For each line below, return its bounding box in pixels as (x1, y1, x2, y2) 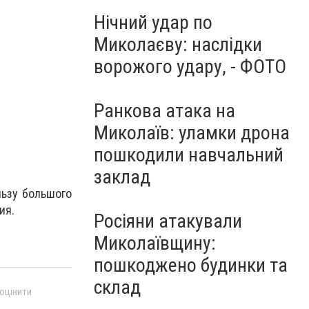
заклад (94, 166, 150, 188)
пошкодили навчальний (94, 143, 283, 166)
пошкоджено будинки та (94, 254, 288, 277)
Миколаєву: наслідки (94, 33, 262, 56)
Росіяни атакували (94, 210, 242, 232)
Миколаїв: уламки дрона (94, 121, 290, 144)
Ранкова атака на (94, 99, 235, 122)
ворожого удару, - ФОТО (94, 55, 286, 78)
